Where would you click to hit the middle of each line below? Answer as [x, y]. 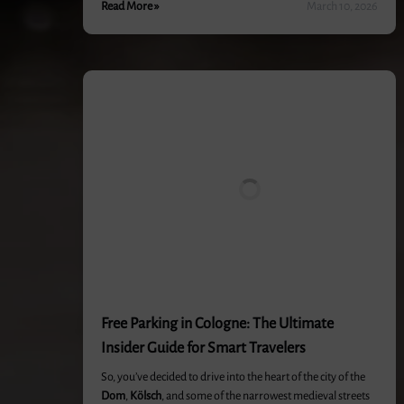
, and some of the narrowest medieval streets [266, 396]
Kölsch [146, 396]
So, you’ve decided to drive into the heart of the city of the [233, 377]
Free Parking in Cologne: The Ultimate [217, 324]
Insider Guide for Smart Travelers [203, 348]
